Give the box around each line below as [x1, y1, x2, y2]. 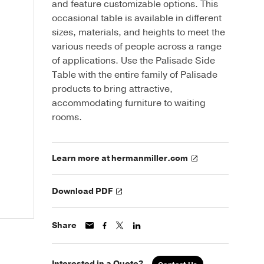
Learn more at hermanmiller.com [52, 153, 188, 164]
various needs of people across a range [52, 40, 222, 53]
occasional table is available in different [52, 12, 222, 25]
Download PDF [52, 185, 113, 197]
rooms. [52, 111, 82, 124]
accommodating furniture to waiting [52, 97, 206, 110]
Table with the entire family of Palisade [52, 68, 217, 81]
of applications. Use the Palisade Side [52, 54, 215, 67]
